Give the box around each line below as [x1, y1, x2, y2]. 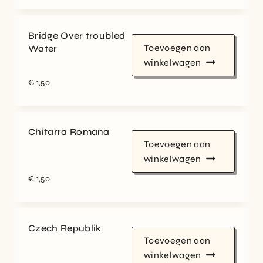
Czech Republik [28, 222, 102, 234]
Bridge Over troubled [28, 29, 126, 41]
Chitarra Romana [28, 126, 110, 138]
